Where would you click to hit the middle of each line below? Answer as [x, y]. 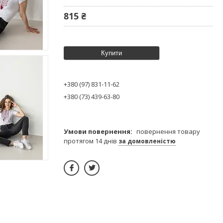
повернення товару [168, 131]
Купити [111, 53]
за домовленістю [147, 141]
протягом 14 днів [91, 141]
